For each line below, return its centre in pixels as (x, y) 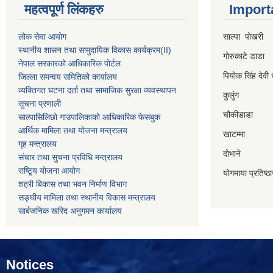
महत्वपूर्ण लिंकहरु (64, 9)
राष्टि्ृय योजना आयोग (49, 170)
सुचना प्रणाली (40, 103)
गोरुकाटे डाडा (245, 56)
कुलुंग (231, 95)
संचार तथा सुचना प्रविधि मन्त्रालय (70, 157)
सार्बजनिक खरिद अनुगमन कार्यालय (70, 211)
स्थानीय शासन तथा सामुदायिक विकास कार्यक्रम (89, 50)
